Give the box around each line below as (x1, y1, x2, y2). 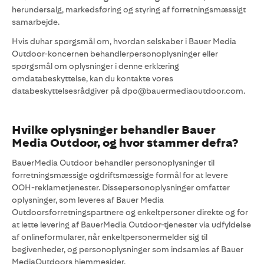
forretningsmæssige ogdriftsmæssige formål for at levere (12, 170, 228, 180)
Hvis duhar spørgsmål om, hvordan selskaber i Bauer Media (12, 37, 236, 46)
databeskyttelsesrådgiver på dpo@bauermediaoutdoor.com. (12, 86, 245, 95)
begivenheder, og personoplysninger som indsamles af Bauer (12, 245, 243, 254)
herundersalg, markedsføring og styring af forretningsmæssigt (12, 5, 246, 14)
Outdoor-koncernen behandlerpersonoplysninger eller (12, 49, 218, 58)
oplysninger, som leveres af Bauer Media (12, 195, 164, 204)
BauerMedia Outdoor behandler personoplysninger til (12, 158, 214, 167)
